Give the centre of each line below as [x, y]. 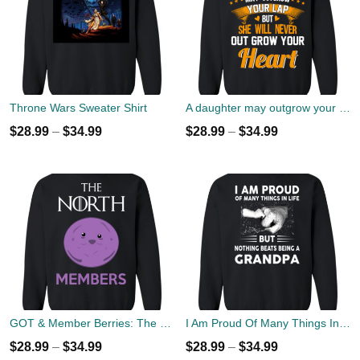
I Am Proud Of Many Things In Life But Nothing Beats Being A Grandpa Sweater [345, 323]
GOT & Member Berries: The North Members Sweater [166, 323]
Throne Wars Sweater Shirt [78, 107]
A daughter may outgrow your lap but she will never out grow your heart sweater [345, 107]
